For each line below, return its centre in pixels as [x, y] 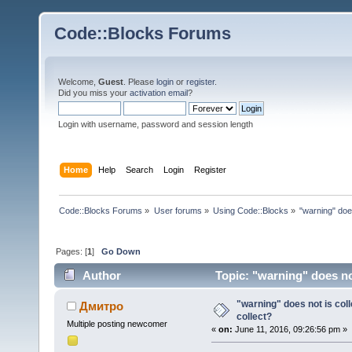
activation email [159, 93]
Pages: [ [72, 251]
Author [102, 276]
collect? [254, 317]
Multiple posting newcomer [117, 324]
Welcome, [78, 82]
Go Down [121, 251]
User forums [178, 210]
